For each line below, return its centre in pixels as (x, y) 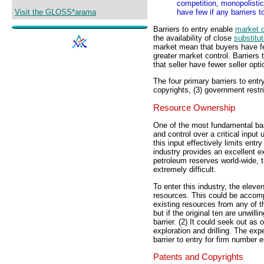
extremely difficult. (185, 170)
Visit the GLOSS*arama (55, 12)
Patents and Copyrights (198, 257)
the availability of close (194, 38)
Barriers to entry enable (194, 29)
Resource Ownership (194, 108)
